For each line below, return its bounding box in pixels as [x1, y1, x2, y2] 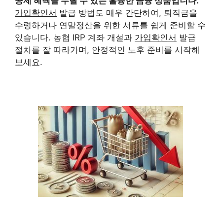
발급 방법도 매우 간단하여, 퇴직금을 [57, 8, 197, 18]
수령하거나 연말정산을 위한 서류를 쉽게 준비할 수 [15, 20, 206, 31]
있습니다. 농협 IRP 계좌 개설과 [15, 33, 135, 43]
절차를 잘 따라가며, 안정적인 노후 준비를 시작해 [15, 45, 200, 55]
